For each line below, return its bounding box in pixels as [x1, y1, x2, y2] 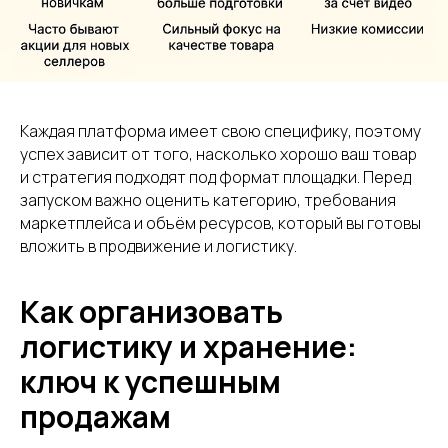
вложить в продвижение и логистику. [20, 234, 297, 257]
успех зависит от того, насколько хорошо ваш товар [20, 142, 417, 165]
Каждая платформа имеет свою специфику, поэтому [20, 119, 421, 142]
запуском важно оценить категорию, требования [20, 188, 396, 211]
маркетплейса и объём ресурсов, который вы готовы [20, 211, 421, 234]
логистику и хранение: [20, 325, 357, 367]
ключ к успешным [20, 360, 281, 402]
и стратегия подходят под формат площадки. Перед [20, 165, 411, 188]
